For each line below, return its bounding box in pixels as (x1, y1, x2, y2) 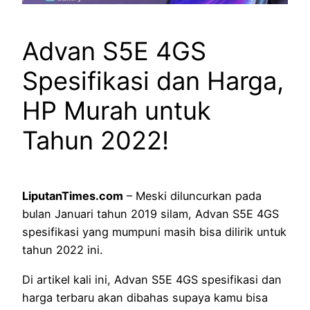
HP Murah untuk (22, 95, 211, 127)
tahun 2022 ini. (22, 243, 102, 257)
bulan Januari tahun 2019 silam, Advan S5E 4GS (22, 207, 279, 221)
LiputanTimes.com (22, 189, 123, 203)
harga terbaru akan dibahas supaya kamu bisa (22, 290, 268, 304)
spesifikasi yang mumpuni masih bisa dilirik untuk (22, 225, 286, 239)
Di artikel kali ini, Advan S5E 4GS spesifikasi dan (22, 272, 282, 286)
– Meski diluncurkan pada (123, 189, 262, 203)
